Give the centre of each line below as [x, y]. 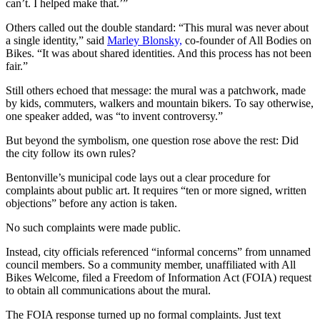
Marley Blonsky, [145, 41]
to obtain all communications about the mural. [108, 291]
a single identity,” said [56, 41]
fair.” [17, 66]
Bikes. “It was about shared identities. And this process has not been [159, 54]
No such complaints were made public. [93, 228]
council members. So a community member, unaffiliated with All [151, 265]
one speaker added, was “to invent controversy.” [114, 116]
